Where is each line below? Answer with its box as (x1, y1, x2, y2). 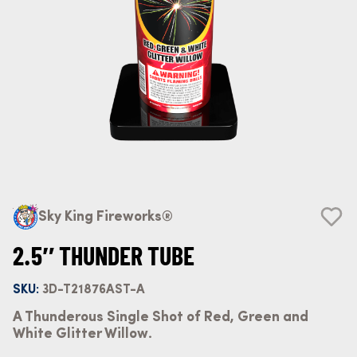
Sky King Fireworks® (38, 210, 173, 225)
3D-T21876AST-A (39, 284, 145, 297)
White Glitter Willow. (13, 327, 152, 342)
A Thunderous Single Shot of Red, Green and (13, 310, 308, 325)
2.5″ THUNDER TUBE (13, 240, 194, 271)
